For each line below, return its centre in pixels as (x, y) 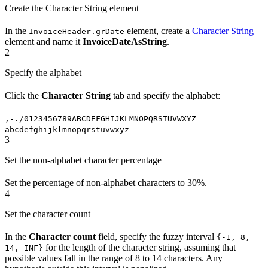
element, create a (158, 31)
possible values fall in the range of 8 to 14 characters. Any (114, 258)
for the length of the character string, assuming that (139, 247)
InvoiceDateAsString (125, 42)
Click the (23, 95)
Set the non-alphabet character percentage (83, 160)
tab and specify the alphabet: (165, 95)
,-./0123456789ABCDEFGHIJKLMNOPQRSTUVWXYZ (100, 119)
